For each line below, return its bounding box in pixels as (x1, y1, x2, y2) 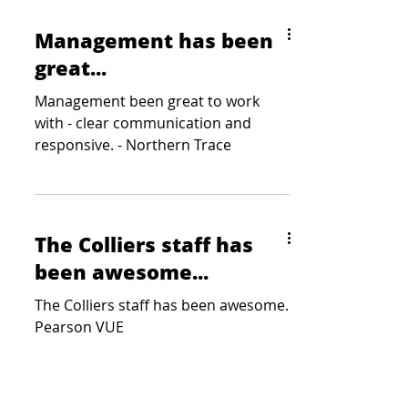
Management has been (35, 26, 273, 54)
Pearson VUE (35, 317, 124, 337)
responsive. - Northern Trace (35, 135, 231, 155)
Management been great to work (35, 91, 260, 111)
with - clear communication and (35, 113, 251, 133)
